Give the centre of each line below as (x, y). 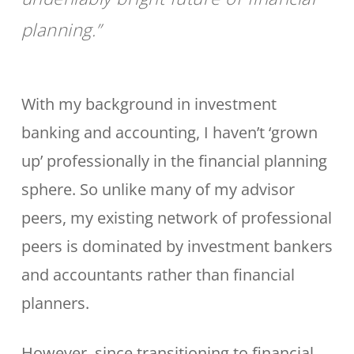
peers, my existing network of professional (176, 218)
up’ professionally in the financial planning (174, 161)
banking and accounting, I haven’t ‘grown (169, 132)
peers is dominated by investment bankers (177, 246)
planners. (55, 303)
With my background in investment (149, 104)
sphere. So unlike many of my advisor (158, 189)
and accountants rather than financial (158, 275)
